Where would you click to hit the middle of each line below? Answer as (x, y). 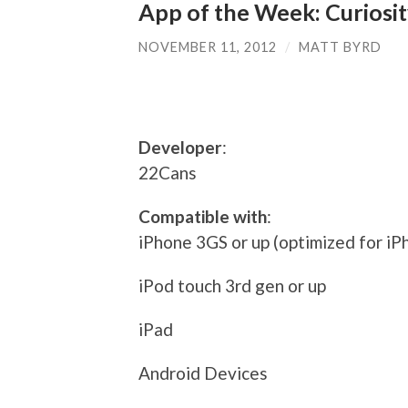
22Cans (168, 173)
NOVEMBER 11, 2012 (208, 46)
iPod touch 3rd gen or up (232, 286)
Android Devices (203, 373)
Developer (180, 148)
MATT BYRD (340, 46)
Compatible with (203, 217)
